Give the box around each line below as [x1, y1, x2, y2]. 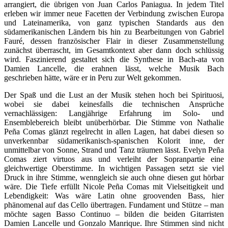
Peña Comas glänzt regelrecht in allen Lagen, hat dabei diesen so [4, 127, 224, 136]
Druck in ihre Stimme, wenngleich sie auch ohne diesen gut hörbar [4, 173, 224, 182]
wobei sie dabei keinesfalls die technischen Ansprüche [4, 100, 224, 109]
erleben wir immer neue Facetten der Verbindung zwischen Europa [4, 9, 224, 18]
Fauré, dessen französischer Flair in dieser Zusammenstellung [4, 37, 224, 46]
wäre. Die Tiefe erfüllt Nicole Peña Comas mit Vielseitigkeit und [4, 182, 224, 191]
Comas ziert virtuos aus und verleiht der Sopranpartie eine [4, 155, 224, 164]
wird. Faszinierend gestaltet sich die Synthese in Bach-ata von [4, 55, 224, 64]
